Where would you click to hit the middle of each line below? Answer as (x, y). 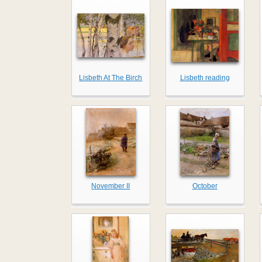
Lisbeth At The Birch (111, 78)
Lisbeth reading (205, 78)
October (205, 186)
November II (111, 186)
